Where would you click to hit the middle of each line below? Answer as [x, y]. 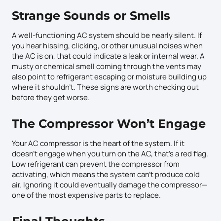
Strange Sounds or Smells [91, 15]
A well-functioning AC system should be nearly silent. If [107, 35]
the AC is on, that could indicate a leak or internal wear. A [108, 56]
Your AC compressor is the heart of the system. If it [98, 143]
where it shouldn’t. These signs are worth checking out [105, 87]
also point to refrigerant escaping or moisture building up [109, 76]
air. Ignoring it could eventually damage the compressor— [110, 184]
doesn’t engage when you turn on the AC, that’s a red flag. [110, 153]
